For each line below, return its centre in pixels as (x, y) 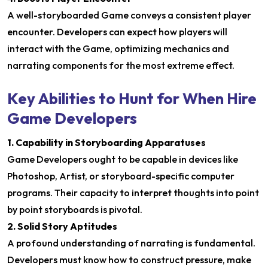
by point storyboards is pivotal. (75, 209)
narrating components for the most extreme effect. (121, 65)
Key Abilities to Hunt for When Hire (132, 98)
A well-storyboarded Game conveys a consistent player (129, 15)
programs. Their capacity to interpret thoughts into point (133, 193)
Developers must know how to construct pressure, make (129, 260)
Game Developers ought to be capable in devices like (123, 159)
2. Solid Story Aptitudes (62, 226)
